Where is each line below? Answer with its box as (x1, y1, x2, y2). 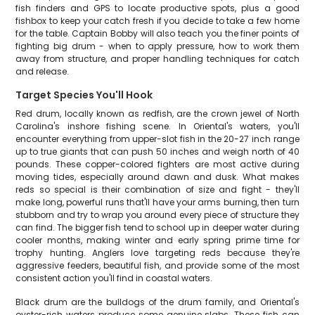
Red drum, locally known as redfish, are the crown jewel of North (15, 108, 300, 120)
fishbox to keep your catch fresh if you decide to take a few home (15, 15, 300, 27)
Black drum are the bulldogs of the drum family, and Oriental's (15, 296, 300, 308)
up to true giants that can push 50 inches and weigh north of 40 (15, 146, 300, 157)
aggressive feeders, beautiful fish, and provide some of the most (15, 259, 300, 271)
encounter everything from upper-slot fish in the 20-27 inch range (15, 133, 300, 145)
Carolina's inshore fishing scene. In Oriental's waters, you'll (15, 120, 300, 132)
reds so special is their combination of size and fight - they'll (15, 184, 300, 195)
